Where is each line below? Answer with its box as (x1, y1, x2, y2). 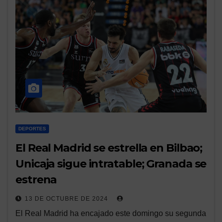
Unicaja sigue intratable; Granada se (15, 157, 207, 171)
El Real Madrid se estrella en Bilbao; (15, 141, 203, 155)
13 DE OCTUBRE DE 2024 (25, 195, 110, 203)
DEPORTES (18, 126, 46, 132)
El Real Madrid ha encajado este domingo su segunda (15, 209, 206, 218)
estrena (15, 173, 57, 187)
